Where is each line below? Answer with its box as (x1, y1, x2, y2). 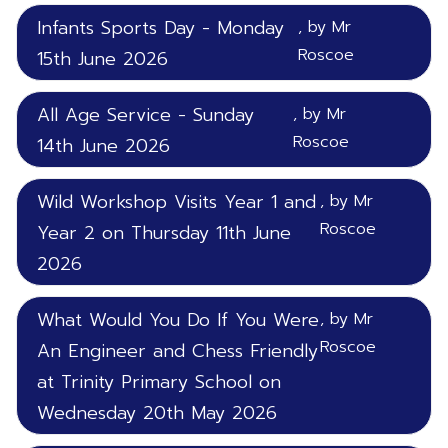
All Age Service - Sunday (37, 101, 254, 129)
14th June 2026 (37, 132, 170, 160)
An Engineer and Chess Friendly (37, 337, 318, 365)
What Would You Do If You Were (37, 306, 319, 334)
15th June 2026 (37, 45, 168, 73)
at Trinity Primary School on (37, 368, 281, 396)
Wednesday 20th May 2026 (37, 399, 277, 427)
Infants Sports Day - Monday (37, 14, 284, 42)
